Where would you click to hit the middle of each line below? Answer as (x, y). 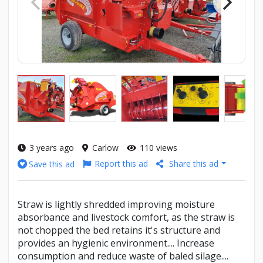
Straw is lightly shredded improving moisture (116, 205)
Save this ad (52, 164)
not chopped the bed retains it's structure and (119, 230)
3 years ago (52, 147)
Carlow (105, 147)
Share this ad (194, 164)
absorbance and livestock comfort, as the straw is (126, 218)
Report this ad (121, 164)
